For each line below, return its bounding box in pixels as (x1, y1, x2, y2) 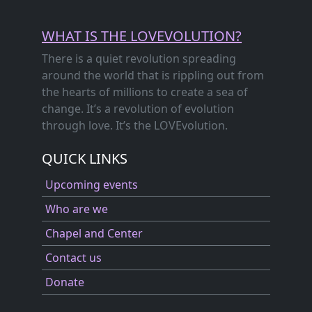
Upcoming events (45, 177, 138, 192)
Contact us (45, 250, 102, 265)
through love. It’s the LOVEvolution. (42, 118, 228, 133)
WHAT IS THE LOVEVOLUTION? (42, 26, 242, 45)
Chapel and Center (45, 226, 143, 241)
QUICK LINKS (42, 149, 127, 168)
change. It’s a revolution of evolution (42, 101, 234, 116)
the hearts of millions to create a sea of (42, 84, 248, 100)
